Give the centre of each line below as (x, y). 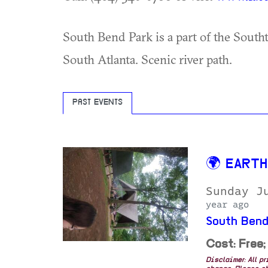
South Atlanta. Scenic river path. (147, 59)
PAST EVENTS (98, 103)
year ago (227, 204)
